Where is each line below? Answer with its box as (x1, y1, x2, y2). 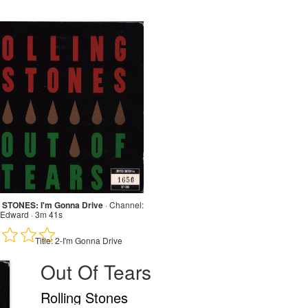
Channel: (109, 198, 144, 210)
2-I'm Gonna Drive (52, 234, 122, 246)
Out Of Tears (41, 257, 151, 285)
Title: (34, 234, 53, 246)
